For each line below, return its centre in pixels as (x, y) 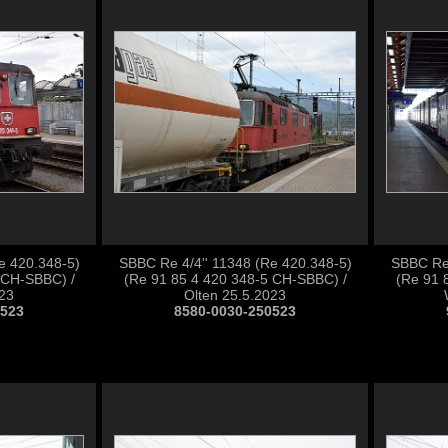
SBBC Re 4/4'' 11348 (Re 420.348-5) (235, 263)
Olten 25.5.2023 (235, 295)
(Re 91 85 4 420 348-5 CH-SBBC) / (235, 279)
